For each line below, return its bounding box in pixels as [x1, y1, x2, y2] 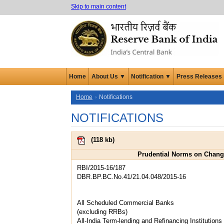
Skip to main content [71, 3, 126, 10]
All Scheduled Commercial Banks [77, 198, 174, 206]
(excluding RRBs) [77, 207, 127, 215]
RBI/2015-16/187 [77, 163, 125, 171]
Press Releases [176, 72, 222, 80]
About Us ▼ [91, 72, 125, 80]
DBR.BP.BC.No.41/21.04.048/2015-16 [77, 172, 186, 180]
